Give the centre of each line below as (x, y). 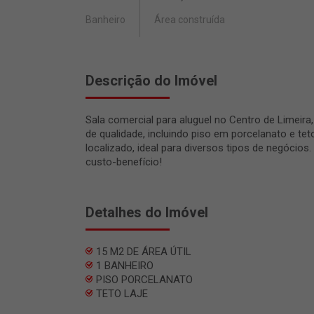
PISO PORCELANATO (144, 280)
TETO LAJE (122, 294)
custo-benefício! (124, 162)
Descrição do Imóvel (151, 81)
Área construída (190, 20)
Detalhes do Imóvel (147, 213)
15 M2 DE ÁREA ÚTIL (144, 252)
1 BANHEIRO (125, 266)
